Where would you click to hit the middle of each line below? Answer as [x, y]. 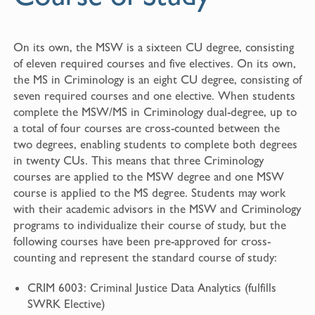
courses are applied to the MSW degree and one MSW [148, 177]
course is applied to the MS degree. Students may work [149, 193]
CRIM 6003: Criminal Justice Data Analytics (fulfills [152, 288]
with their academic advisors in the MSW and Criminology [157, 209]
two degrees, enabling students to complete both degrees [155, 144]
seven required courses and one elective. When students [154, 96]
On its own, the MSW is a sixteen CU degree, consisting [153, 47]
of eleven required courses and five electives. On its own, [154, 64]
